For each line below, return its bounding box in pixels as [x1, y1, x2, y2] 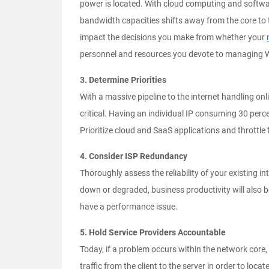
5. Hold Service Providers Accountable [80, 228, 226, 238]
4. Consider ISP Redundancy [80, 151, 187, 162]
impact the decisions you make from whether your [80, 32, 267, 43]
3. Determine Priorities [80, 75, 166, 85]
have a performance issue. [80, 202, 178, 212]
